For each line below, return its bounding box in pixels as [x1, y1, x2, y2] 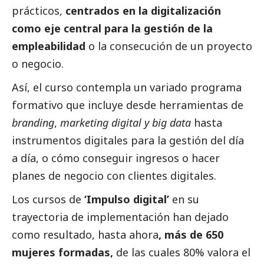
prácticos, [12, 4, 65, 18]
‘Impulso [84, 192, 130, 207]
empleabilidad [12, 39, 85, 54]
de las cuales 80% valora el [113, 245, 250, 260]
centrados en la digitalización [65, 4, 221, 18]
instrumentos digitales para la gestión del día [12, 133, 244, 148]
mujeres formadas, [12, 245, 113, 260]
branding [12, 115, 54, 130]
